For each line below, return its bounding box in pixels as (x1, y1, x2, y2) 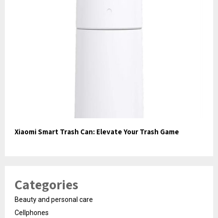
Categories (15, 175, 78, 193)
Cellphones (15, 208, 49, 217)
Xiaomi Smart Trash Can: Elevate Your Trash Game (15, 127, 179, 136)
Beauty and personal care (15, 195, 93, 203)
